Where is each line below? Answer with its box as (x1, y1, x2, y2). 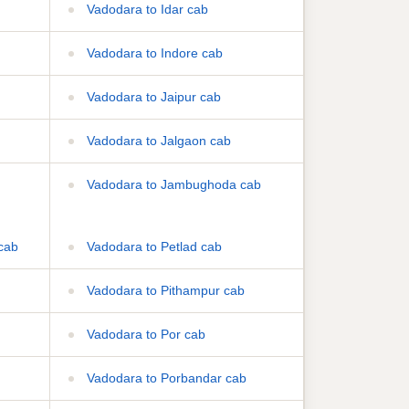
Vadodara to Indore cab (82, 45, 223, 60)
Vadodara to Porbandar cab (82, 370, 246, 385)
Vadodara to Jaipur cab (82, 89, 221, 104)
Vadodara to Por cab (82, 326, 205, 341)
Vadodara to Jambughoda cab (82, 176, 261, 192)
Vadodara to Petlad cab (82, 238, 222, 254)
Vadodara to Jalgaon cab (82, 132, 231, 148)
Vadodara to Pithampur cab (82, 282, 245, 298)
